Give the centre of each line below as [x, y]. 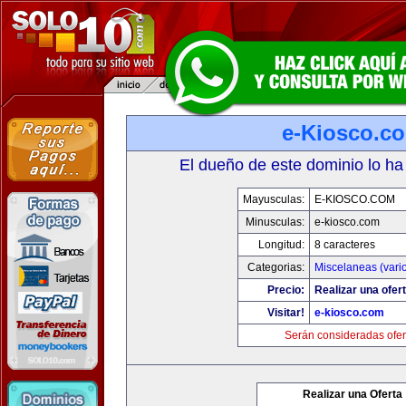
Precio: [285, 290]
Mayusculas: [273, 199]
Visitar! [285, 313]
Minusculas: [275, 222]
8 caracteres [344, 245]
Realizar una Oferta [353, 394]
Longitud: [281, 245]
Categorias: [275, 267]
